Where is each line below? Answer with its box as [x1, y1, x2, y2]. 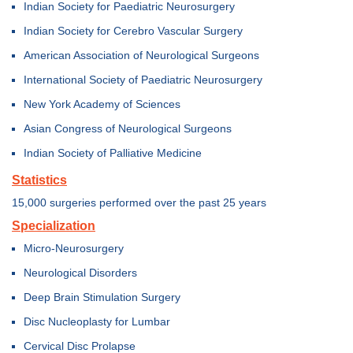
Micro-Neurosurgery [24, 242, 124, 255]
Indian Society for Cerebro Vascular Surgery [24, 24, 243, 37]
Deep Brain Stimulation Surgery [24, 291, 180, 303]
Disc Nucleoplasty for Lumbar [24, 315, 170, 328]
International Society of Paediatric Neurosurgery [24, 73, 262, 86]
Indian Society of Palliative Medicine [24, 147, 202, 159]
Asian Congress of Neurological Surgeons [24, 122, 232, 135]
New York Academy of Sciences [24, 98, 180, 110]
